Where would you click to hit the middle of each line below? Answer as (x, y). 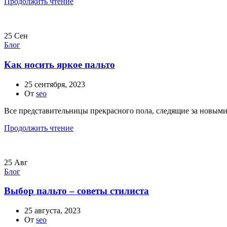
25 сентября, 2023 (55, 84)
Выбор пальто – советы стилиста (77, 191)
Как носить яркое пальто (60, 65)
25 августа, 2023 (52, 211)
